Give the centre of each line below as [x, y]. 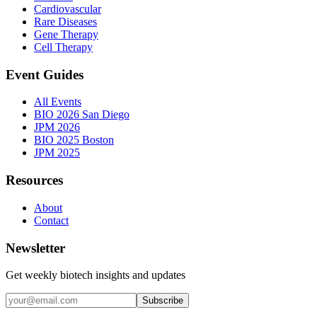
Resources [34, 180]
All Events [58, 102]
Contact [51, 220]
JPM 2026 [57, 127]
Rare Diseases [65, 21]
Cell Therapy [63, 47]
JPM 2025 [57, 153]
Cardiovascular [68, 8]
